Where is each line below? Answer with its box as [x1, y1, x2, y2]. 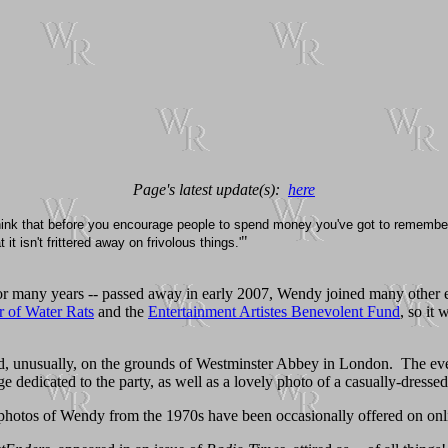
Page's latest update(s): [133, 180, 288, 198]
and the [94, 302, 148, 320]
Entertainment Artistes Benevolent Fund [148, 302, 400, 320]
